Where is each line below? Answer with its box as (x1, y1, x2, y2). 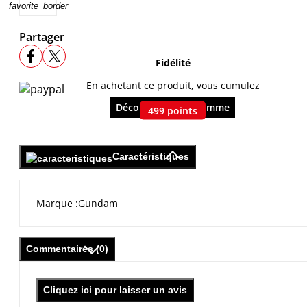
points (167, 103, 197, 117)
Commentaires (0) (26, 243, 108, 254)
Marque (36, 196, 73, 210)
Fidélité (155, 56, 191, 69)
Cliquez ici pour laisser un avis (43, 284, 187, 295)
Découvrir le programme (116, 101, 230, 114)
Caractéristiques (112, 150, 189, 162)
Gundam (78, 196, 118, 210)
